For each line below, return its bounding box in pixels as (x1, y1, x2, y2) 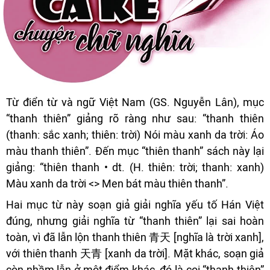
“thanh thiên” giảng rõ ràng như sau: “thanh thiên (6, 112, 264, 125)
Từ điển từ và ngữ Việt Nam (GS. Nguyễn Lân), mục (6, 96, 264, 109)
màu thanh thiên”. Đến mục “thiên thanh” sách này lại (6, 145, 264, 158)
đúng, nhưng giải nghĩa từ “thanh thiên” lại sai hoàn (6, 215, 264, 228)
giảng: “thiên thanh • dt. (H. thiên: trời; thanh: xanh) (6, 161, 264, 174)
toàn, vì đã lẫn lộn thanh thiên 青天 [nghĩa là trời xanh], (6, 231, 264, 244)
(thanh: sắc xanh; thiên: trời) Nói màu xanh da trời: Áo (6, 128, 264, 142)
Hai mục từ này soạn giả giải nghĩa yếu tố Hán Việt (6, 198, 264, 212)
